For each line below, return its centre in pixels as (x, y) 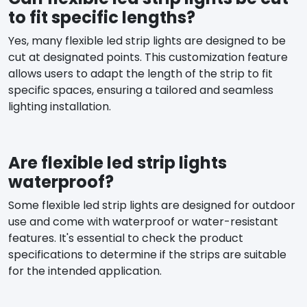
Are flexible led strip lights (118, 162)
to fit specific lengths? (102, 17)
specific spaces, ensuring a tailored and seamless (141, 90)
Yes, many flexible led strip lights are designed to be (147, 40)
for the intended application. (85, 271)
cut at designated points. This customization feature (148, 57)
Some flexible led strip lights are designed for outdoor (152, 205)
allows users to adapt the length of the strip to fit (140, 73)
